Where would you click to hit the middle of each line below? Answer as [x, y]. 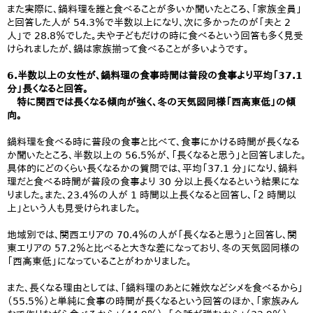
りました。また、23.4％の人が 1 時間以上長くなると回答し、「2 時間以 [152, 195]
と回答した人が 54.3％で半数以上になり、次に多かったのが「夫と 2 [149, 22]
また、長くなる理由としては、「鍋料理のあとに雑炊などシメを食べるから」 [155, 288]
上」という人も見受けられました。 [74, 208]
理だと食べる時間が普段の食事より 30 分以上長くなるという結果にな [153, 182]
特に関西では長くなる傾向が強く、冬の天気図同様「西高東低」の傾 [151, 102]
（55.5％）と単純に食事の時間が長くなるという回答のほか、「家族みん [153, 301]
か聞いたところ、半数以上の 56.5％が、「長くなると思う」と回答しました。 [156, 155]
